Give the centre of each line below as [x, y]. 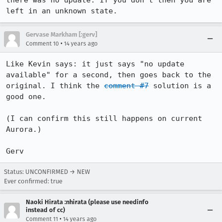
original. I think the [55, 86]
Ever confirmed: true [33, 181]
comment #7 [126, 86]
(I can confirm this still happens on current [104, 118]
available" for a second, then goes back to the [109, 75]
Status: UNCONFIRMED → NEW [47, 172]
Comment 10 [42, 44]
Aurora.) [24, 129]
